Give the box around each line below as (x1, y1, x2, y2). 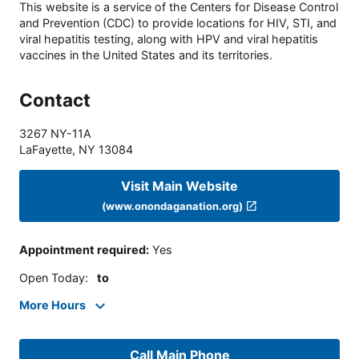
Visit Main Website (121, 177, 238, 194)
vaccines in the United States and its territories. (19, 48, 272, 63)
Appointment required (19, 243, 146, 257)
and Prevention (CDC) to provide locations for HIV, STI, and (19, 16, 337, 30)
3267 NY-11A (19, 127, 91, 141)
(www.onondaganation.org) (102, 199, 244, 212)
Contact (19, 89, 91, 111)
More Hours (19, 298, 86, 313)
